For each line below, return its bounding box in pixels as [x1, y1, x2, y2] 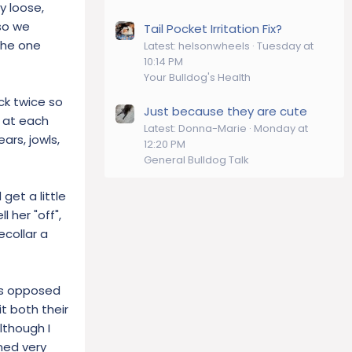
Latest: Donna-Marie [144, 120, 247, 136]
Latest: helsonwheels [144, 38, 250, 53]
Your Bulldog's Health [144, 69, 251, 85]
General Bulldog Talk [144, 152, 249, 167]
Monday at [254, 120, 308, 136]
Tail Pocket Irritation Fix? [144, 20, 282, 37]
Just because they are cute [144, 102, 307, 119]
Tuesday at [257, 38, 313, 53]
